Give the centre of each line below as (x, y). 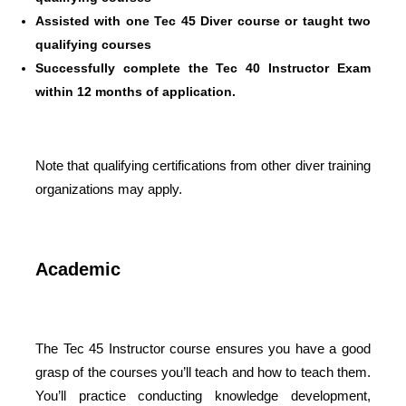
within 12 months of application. (135, 91)
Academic (77, 269)
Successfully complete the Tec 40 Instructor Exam (203, 68)
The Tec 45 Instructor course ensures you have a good (203, 348)
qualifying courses (93, 44)
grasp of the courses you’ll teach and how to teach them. (203, 372)
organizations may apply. (108, 188)
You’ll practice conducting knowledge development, (203, 395)
